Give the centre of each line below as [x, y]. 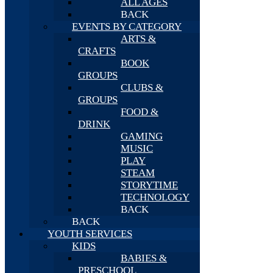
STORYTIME [149, 185]
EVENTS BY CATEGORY [127, 27]
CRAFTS [97, 51]
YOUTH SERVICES [90, 234]
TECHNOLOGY [155, 197]
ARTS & [138, 39]
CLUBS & [142, 87]
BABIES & [144, 258]
